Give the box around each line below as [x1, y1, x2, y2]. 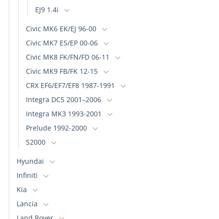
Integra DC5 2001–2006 [26, 94, 101, 104]
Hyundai [17, 156, 44, 166]
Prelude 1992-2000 [26, 123, 87, 132]
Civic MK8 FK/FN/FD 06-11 [26, 52, 109, 62]
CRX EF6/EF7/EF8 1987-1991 [26, 80, 115, 90]
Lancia [17, 198, 38, 208]
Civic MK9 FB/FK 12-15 [26, 66, 98, 76]
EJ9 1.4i [35, 4, 59, 14]
